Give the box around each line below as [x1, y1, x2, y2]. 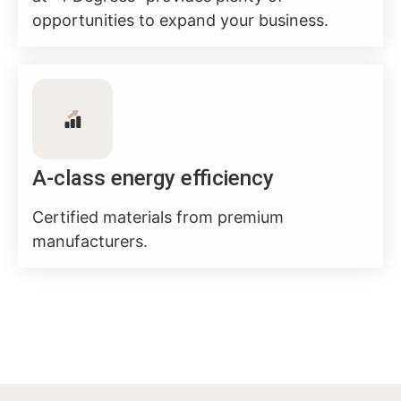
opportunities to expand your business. [32, 10, 328, 30]
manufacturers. [32, 231, 148, 251]
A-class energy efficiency [32, 165, 274, 191]
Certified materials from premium [32, 207, 284, 226]
